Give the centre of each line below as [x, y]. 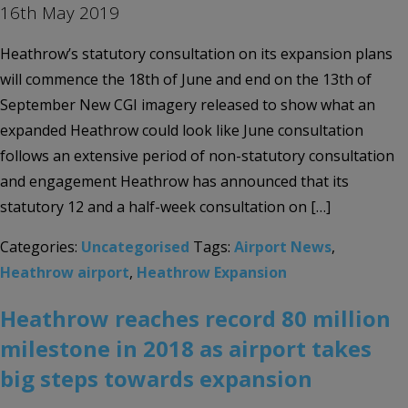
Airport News [283, 246]
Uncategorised [135, 246]
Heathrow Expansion [212, 272]
